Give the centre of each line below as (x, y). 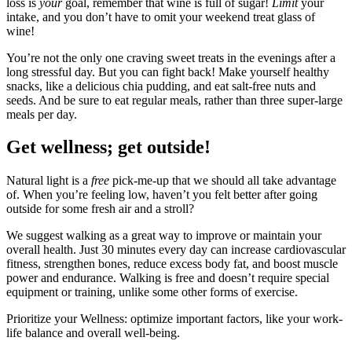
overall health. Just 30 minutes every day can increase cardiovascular (176, 250)
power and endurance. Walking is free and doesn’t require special (168, 278)
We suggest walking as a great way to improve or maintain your (164, 236)
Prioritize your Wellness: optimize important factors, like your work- (174, 319)
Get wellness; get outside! (108, 147)
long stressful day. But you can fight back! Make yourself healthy (168, 71)
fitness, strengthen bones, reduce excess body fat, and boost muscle (172, 264)
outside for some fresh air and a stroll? (100, 209)
